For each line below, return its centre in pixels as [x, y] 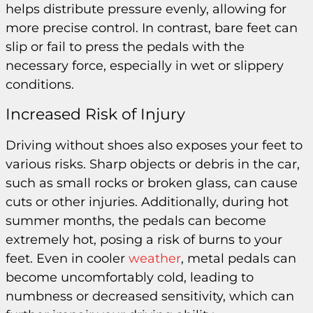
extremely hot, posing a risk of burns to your [144, 240]
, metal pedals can [239, 259]
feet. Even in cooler [67, 259]
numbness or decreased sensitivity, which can [150, 297]
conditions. [40, 84]
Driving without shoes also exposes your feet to [154, 146]
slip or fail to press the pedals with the [125, 46]
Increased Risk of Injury [95, 115]
